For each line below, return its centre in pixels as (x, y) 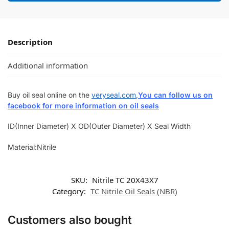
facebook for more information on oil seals (83, 105)
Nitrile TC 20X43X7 (125, 180)
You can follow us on (175, 95)
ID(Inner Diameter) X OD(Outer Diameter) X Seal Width (99, 126)
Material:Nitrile (32, 147)
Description (30, 42)
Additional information (48, 65)
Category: (70, 191)
